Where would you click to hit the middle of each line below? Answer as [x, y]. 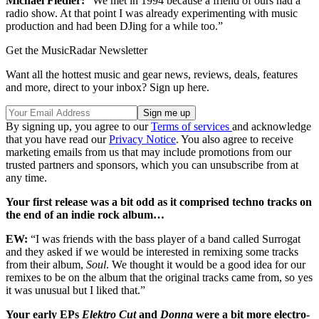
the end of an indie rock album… [87, 215]
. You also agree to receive [235, 140]
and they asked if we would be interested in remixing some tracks [152, 252]
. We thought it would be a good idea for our [206, 265]
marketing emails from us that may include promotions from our [148, 152]
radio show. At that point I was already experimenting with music [152, 14]
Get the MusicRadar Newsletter [77, 51]
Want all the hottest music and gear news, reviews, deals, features [152, 75]
